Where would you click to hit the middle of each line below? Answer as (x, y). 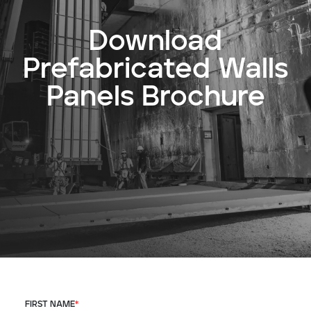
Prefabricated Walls (155, 69)
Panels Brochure (155, 97)
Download (155, 41)
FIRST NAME (50, 305)
